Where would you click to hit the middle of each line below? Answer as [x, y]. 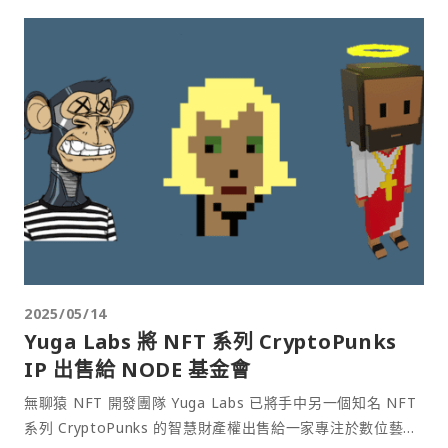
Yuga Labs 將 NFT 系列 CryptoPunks [210, 341]
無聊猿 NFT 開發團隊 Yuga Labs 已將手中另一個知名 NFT [220, 402]
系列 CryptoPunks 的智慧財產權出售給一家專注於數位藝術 [221, 427]
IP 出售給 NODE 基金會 [137, 369]
